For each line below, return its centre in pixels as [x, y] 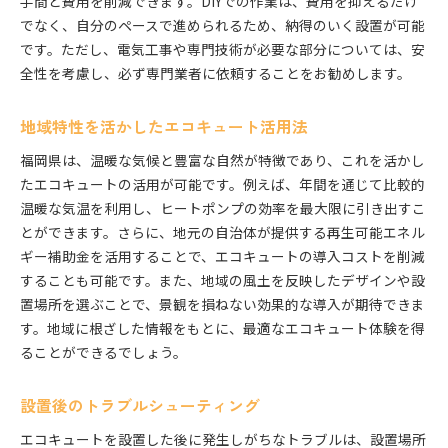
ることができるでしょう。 [103, 352]
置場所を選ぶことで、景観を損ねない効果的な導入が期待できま [222, 304]
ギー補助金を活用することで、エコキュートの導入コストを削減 [222, 256]
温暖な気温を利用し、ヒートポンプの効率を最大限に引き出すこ [223, 208]
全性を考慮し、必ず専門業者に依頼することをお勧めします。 [215, 73]
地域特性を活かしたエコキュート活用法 [164, 127]
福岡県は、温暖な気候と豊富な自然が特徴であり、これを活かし [222, 160]
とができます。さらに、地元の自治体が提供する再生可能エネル [222, 232]
